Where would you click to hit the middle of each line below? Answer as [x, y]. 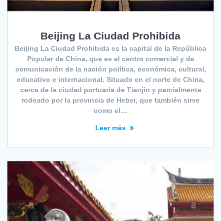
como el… [110, 110]
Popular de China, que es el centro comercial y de [110, 58]
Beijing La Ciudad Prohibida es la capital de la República [110, 48]
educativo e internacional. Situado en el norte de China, [110, 79]
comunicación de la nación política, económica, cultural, [110, 69]
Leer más [110, 128]
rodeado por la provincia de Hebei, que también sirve [110, 100]
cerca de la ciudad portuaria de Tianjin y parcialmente [110, 90]
